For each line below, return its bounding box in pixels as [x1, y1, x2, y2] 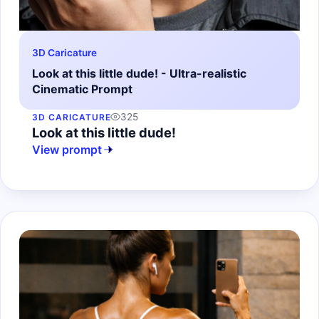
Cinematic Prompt [32, 81, 132, 96]
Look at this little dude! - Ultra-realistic [32, 66, 246, 80]
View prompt [32, 142, 102, 157]
